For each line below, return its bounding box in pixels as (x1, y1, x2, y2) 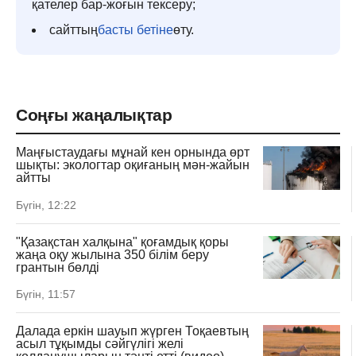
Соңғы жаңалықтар (16, 106, 172, 124)
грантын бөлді (16, 260, 99, 274)
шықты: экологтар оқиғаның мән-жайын (16, 158, 250, 172)
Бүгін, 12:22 (16, 198, 76, 211)
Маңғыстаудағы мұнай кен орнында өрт (16, 145, 250, 159)
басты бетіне (98, 23, 173, 37)
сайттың (49, 23, 98, 37)
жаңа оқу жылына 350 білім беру (16, 247, 209, 261)
